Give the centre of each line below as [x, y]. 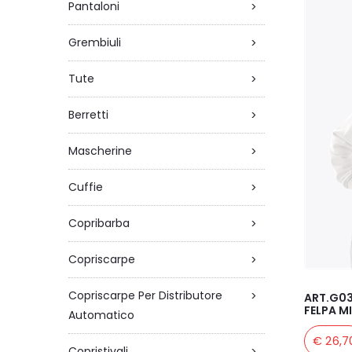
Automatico [101, 315]
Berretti [88, 115]
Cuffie [86, 187]
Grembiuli [95, 42]
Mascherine [100, 151]
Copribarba [99, 223]
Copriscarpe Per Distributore [145, 295]
